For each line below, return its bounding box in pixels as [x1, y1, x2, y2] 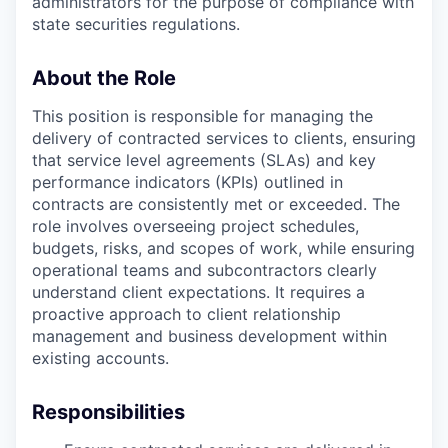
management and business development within [32, 325, 387, 346]
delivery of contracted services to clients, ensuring [32, 127, 416, 148]
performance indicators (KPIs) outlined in [32, 171, 343, 192]
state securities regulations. [32, 13, 240, 34]
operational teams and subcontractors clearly [32, 259, 377, 280]
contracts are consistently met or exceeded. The [32, 193, 400, 214]
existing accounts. [32, 347, 169, 368]
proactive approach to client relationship [32, 303, 341, 324]
